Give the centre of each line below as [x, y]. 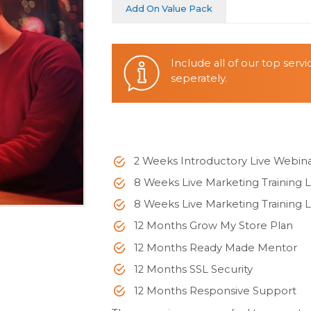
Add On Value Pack [169, 8]
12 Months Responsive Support [216, 291]
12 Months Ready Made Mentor [216, 247]
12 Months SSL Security [194, 269]
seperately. [199, 78]
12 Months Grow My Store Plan [214, 226]
